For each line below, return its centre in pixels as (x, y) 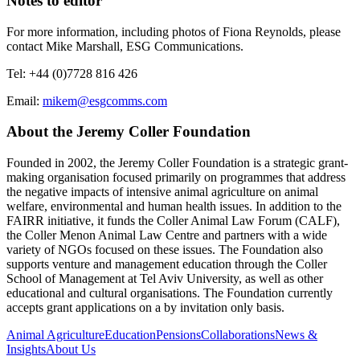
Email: (25, 100)
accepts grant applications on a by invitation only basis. (145, 308)
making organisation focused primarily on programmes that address (176, 178)
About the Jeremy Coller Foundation (129, 132)
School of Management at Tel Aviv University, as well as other (165, 279)
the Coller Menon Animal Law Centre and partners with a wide (167, 235)
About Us (71, 350)
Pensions (178, 335)
